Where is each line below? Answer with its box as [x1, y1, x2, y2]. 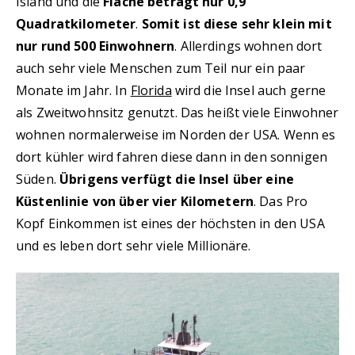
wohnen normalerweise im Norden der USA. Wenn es [16, 126, 336, 143]
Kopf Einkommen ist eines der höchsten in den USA [16, 215, 325, 232]
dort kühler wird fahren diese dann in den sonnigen [16, 148, 328, 166]
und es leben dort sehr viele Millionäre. [16, 237, 251, 254]
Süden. [16, 170, 59, 188]
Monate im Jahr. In [16, 82, 131, 99]
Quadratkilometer [16, 15, 136, 32]
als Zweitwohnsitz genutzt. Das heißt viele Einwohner [16, 104, 339, 121]
